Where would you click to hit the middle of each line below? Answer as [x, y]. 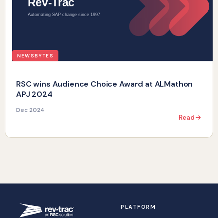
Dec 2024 [30, 110]
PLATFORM [138, 207]
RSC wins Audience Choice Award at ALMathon [105, 84]
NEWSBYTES [35, 56]
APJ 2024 [34, 94]
